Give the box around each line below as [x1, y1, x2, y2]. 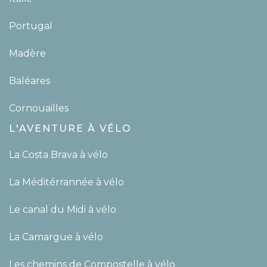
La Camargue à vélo [9, 231, 105, 243]
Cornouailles [9, 102, 69, 114]
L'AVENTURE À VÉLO [9, 122, 132, 134]
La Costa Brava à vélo [9, 148, 110, 160]
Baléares [9, 74, 50, 86]
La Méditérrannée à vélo [9, 176, 124, 188]
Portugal [9, 20, 52, 32]
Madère [9, 47, 46, 59]
